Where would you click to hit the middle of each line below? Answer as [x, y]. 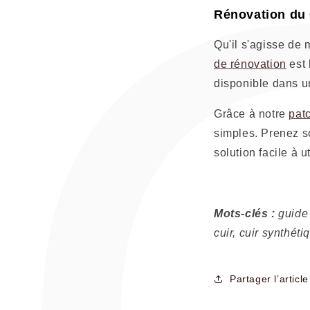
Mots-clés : [245, 213]
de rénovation [250, 64]
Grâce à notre [252, 114]
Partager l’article [269, 279]
